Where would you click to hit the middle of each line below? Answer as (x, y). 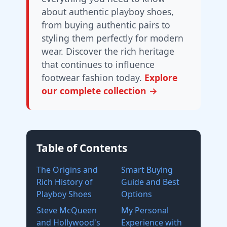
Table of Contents (82, 148)
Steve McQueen (67, 210)
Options (137, 194)
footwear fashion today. (93, 78)
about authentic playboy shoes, (108, 12)
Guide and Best (150, 182)
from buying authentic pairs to (106, 25)
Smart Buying (147, 170)
